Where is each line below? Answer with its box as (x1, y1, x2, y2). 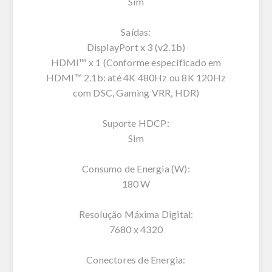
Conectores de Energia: (86, 253, 186, 265)
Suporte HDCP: (103, 117, 169, 129)
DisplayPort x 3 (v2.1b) (86, 41, 186, 53)
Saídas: (121, 25, 151, 38)
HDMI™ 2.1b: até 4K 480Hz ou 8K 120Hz (46, 71, 226, 83)
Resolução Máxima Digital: (78, 208, 194, 220)
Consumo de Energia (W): (82, 162, 190, 174)
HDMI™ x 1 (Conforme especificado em (50, 56, 222, 68)
